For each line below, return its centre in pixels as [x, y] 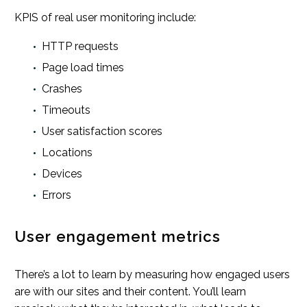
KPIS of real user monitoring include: [105, 17]
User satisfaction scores [102, 132]
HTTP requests [80, 47]
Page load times [83, 68]
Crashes [62, 89]
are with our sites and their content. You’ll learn [130, 292]
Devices [62, 174]
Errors [57, 195]
